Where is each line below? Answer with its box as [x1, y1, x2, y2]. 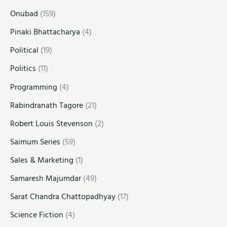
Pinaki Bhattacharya [10, 25, 80, 39]
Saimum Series [10, 135, 60, 148]
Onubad [10, 7, 38, 21]
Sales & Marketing [10, 153, 73, 167]
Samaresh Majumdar [10, 172, 81, 185]
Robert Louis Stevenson [10, 117, 93, 130]
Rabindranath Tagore [10, 98, 83, 112]
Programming [10, 80, 57, 94]
